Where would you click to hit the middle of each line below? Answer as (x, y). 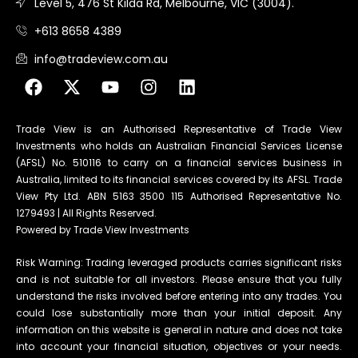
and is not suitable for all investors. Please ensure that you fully (179, 280)
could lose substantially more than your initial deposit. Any (179, 313)
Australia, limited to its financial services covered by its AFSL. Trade (179, 180)
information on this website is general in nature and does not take (179, 330)
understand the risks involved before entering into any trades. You (179, 296)
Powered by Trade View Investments (103, 230)
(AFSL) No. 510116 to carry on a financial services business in (179, 163)
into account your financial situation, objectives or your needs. (179, 347)
